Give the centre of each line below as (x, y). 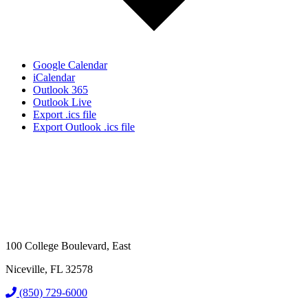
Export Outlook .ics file (84, 126)
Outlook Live (62, 102)
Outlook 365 (60, 89)
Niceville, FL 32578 (49, 269)
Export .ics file (65, 114)
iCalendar (54, 77)
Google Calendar (70, 65)
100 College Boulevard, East (68, 245)
